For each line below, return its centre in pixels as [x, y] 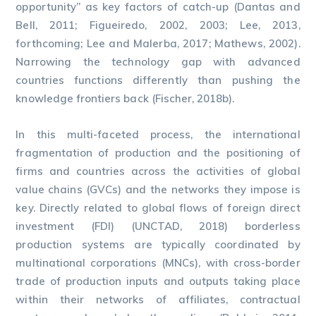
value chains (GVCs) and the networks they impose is [158, 189]
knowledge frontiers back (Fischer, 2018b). [125, 98]
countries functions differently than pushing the [158, 80]
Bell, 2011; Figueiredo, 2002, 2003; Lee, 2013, [158, 25]
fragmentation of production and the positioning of [158, 153]
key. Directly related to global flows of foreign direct [158, 208]
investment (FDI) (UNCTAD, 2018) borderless [158, 226]
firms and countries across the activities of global [158, 171]
